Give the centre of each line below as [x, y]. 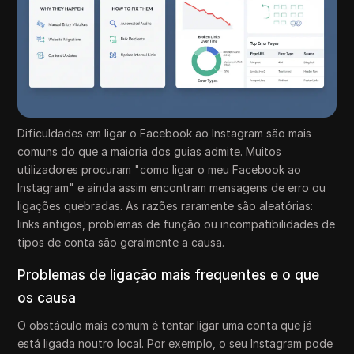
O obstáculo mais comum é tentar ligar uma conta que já [165, 326]
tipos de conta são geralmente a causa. [121, 243]
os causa [47, 298]
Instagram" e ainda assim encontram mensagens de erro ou [172, 188]
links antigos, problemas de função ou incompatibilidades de [177, 224]
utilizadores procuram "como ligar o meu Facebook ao [160, 170]
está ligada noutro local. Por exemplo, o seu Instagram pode [175, 344]
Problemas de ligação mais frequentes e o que [169, 275]
